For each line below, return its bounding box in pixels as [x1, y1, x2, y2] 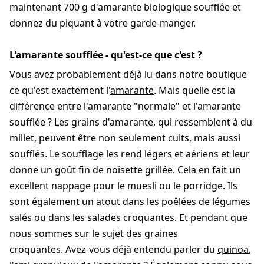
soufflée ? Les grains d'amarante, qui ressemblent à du [9, 115, 252, 129]
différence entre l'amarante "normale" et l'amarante [9, 100, 241, 113]
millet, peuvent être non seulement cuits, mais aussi [9, 131, 240, 145]
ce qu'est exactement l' [9, 84, 110, 97]
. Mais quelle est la [154, 84, 235, 97]
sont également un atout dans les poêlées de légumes [9, 195, 250, 209]
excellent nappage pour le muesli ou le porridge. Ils [9, 179, 237, 193]
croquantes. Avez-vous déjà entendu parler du [9, 243, 217, 256]
